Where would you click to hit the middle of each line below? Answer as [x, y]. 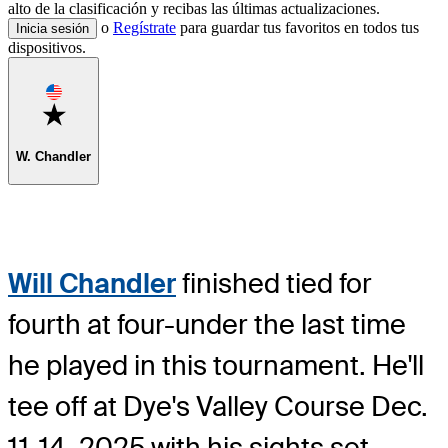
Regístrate [144, 27]
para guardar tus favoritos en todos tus [297, 27]
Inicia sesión [52, 28]
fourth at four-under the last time [207, 324]
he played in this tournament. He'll [216, 365]
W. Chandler [53, 156]
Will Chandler [92, 283]
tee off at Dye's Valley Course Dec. [218, 406]
